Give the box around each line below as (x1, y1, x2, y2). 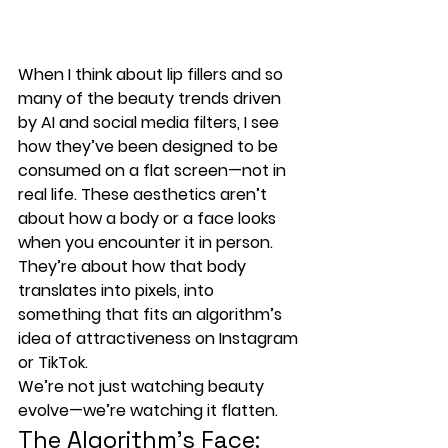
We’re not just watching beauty (18, 374, 268, 398)
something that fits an (18, 302, 196, 326)
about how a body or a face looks (18, 206, 280, 230)
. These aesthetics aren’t (74, 182, 271, 206)
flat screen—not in (143, 158, 290, 182)
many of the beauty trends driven (18, 86, 285, 110)
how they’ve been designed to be (18, 134, 282, 158)
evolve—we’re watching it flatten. (18, 398, 278, 422)
